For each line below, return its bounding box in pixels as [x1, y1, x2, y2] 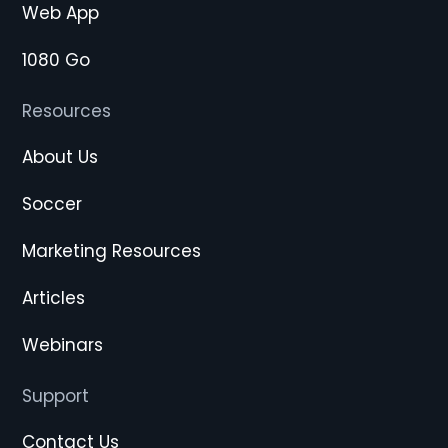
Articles [22, 286, 85, 310]
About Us [22, 145, 98, 169]
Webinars [22, 333, 103, 357]
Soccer [22, 192, 82, 216]
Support [22, 384, 89, 408]
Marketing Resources [22, 239, 201, 263]
